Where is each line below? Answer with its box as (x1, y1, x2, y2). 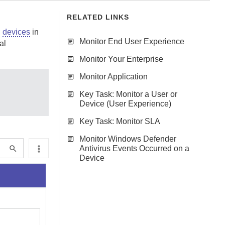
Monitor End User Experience (79, 37, 184, 46)
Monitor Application (79, 72, 148, 81)
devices (3, 28, 30, 36)
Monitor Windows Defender (79, 135, 176, 143)
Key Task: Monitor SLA (79, 117, 160, 126)
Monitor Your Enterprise (79, 55, 163, 63)
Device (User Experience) (79, 99, 171, 108)
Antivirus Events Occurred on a (79, 144, 189, 153)
